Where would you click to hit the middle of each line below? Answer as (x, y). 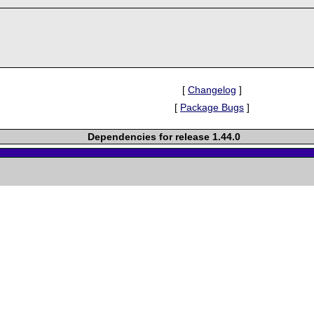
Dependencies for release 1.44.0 (164, 136)
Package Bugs (212, 107)
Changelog (212, 89)
